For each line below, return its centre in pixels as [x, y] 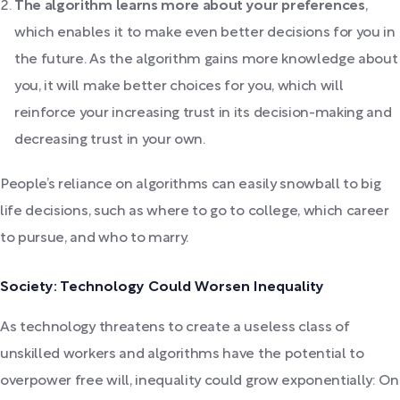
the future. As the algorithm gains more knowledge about [206, 59]
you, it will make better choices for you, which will [179, 86]
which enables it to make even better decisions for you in [205, 33]
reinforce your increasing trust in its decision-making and [203, 113]
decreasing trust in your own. [110, 140]
